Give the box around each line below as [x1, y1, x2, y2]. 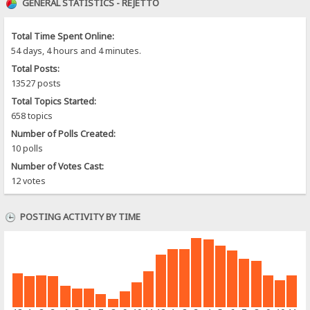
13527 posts [11, 77, 62, 89]
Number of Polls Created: [11, 127, 116, 140]
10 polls [11, 142, 44, 154]
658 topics [11, 109, 53, 122]
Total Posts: [11, 62, 60, 75]
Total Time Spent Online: [11, 30, 115, 42]
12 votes [11, 174, 46, 187]
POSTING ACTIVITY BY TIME [20, 210, 141, 224]
